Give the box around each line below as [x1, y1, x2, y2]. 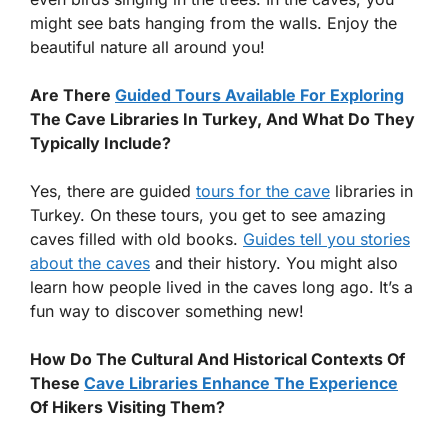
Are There [30, 84, 115, 105]
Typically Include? [30, 132, 171, 153]
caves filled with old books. [30, 228, 243, 249]
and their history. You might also [150, 252, 398, 273]
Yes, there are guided [30, 180, 196, 201]
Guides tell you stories [243, 228, 410, 249]
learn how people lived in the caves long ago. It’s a [30, 276, 413, 297]
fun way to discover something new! [30, 300, 304, 321]
